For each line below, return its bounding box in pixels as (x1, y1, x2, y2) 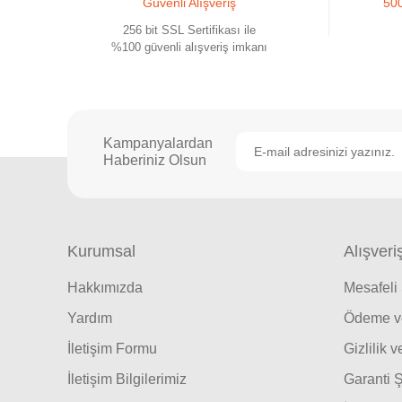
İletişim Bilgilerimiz (67, 371, 187, 387)
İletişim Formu (67, 341, 157, 356)
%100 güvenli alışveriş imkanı (110, 40, 267, 54)
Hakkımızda (67, 280, 143, 295)
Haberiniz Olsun (103, 153, 206, 168)
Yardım (67, 310, 112, 326)
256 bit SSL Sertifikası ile (122, 23, 256, 37)
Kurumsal (67, 242, 135, 260)
